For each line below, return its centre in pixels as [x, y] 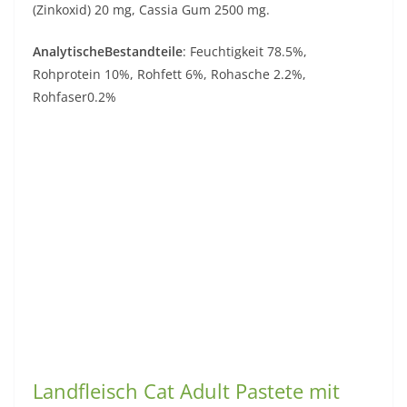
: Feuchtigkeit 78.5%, [245, 51]
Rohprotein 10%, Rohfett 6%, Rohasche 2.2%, [169, 74]
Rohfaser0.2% [74, 97]
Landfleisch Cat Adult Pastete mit [186, 391]
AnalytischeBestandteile [108, 51]
